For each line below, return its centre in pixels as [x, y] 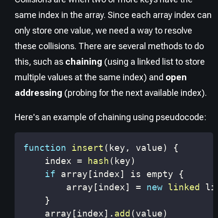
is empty [152, 174]
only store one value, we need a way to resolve [103, 31]
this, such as [40, 62]
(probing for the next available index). [135, 93]
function [45, 147]
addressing [38, 93]
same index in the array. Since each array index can [113, 15]
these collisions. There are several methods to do [109, 46]
